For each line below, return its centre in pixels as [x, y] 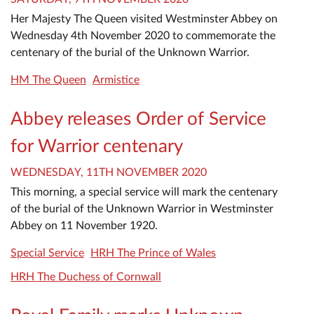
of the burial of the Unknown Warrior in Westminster [142, 209]
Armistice [116, 80]
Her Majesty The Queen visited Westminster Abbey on [144, 19]
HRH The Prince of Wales [153, 253]
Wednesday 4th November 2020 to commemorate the [143, 36]
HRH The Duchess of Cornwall [86, 277]
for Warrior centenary [97, 147]
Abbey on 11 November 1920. [84, 225]
